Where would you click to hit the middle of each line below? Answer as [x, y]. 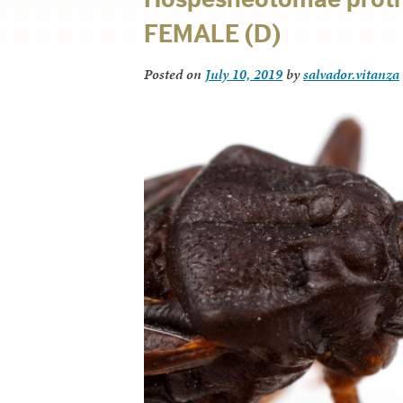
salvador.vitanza [351, 74]
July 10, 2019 [244, 74]
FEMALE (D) [212, 34]
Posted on [175, 74]
